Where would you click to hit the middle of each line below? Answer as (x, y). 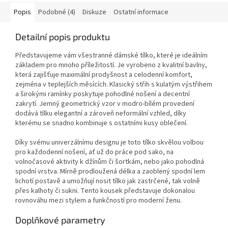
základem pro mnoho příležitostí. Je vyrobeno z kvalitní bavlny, (111, 65)
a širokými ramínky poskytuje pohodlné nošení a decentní (103, 94)
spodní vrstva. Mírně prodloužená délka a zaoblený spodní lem (110, 171)
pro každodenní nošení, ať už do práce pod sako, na (94, 152)
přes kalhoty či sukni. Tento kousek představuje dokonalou (105, 191)
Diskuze (94, 12)
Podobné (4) (57, 12)
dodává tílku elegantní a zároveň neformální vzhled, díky (101, 113)
